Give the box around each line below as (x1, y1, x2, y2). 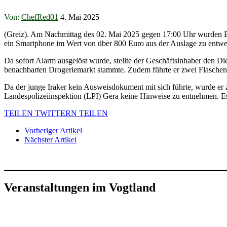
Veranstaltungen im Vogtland (4, 180, 156, 194)
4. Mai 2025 (60, 12, 99, 21)
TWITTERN (35, 108, 77, 118)
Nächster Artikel (24, 135, 77, 144)
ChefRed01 (21, 12, 58, 21)
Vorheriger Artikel (24, 126, 82, 135)
